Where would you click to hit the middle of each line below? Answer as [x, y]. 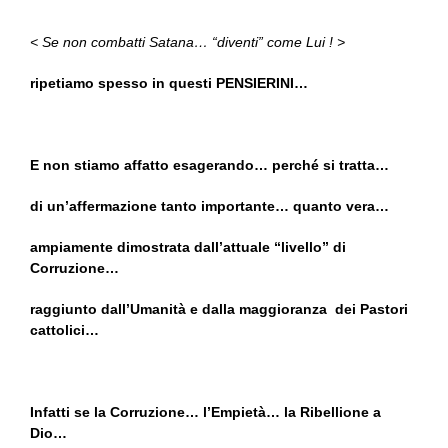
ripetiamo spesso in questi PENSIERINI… [169, 83]
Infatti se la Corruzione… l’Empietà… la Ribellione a [205, 412]
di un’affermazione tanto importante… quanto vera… [209, 206]
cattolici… [64, 330]
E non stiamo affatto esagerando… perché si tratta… [209, 165]
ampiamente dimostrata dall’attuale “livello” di [188, 247]
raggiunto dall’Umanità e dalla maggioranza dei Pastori [219, 309]
